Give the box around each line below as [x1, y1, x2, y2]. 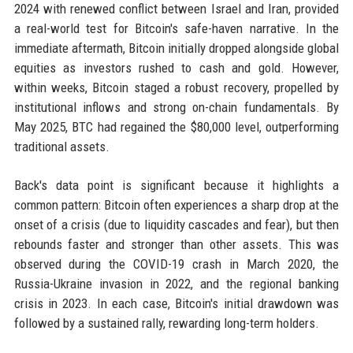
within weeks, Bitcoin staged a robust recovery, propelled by [13, 80, 340, 96]
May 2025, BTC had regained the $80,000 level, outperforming [13, 119, 340, 136]
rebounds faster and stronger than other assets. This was [13, 236, 340, 253]
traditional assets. [13, 139, 110, 155]
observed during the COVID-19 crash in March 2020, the [13, 256, 340, 273]
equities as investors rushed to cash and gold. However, [13, 60, 340, 76]
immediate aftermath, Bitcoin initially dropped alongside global [13, 40, 340, 57]
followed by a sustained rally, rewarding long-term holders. [13, 315, 319, 332]
